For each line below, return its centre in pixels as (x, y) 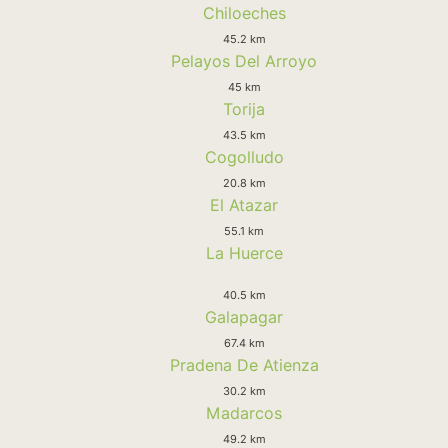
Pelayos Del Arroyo (244, 60)
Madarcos (244, 412)
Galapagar (244, 316)
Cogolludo (244, 156)
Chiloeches (244, 12)
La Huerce (244, 252)
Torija (244, 108)
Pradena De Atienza (244, 364)
